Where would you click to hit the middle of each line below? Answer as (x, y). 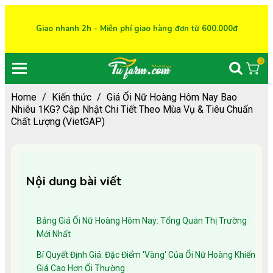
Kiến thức (73, 97)
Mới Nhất (54, 234)
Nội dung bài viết (73, 181)
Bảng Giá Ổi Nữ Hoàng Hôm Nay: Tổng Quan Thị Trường (142, 220)
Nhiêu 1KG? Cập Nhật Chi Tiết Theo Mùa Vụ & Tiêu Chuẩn (132, 109)
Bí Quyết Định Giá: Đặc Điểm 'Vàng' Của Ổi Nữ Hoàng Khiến (146, 254)
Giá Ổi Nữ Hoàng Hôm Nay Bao (172, 97)
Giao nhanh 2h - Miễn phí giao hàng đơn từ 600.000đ (136, 29)
